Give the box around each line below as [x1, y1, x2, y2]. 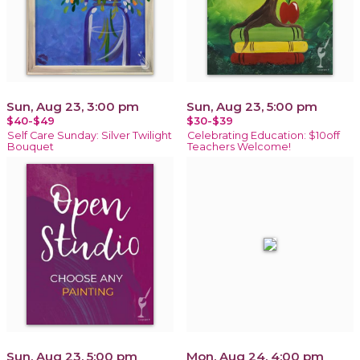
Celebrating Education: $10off [187, 129, 340, 141]
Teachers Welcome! [187, 140, 291, 153]
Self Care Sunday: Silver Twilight [7, 129, 172, 141]
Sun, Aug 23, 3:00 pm [6, 98, 139, 114]
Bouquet [7, 140, 54, 153]
